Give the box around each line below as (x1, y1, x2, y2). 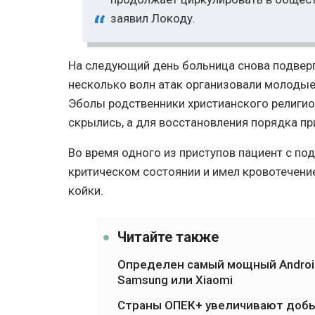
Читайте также (117, 229, 219, 246)
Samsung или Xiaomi (117, 273, 233, 288)
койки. (68, 184, 103, 198)
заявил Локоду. (110, 11, 195, 26)
